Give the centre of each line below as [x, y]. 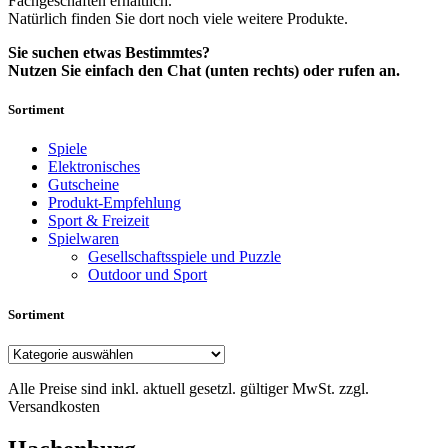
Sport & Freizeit [98, 221]
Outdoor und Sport [147, 275]
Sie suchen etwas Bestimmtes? [109, 53]
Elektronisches [94, 167]
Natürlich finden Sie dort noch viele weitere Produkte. [178, 19]
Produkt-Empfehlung [114, 203]
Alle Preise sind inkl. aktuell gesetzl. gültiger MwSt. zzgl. [188, 388]
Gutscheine [83, 185]
